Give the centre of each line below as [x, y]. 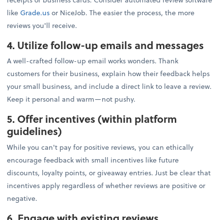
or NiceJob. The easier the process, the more [122, 13]
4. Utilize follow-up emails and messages [106, 45]
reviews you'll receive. [42, 26]
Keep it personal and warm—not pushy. [71, 99]
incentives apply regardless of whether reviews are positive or [106, 185]
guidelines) [35, 131]
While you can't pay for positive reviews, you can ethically [100, 147]
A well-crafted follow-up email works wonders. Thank [93, 61]
